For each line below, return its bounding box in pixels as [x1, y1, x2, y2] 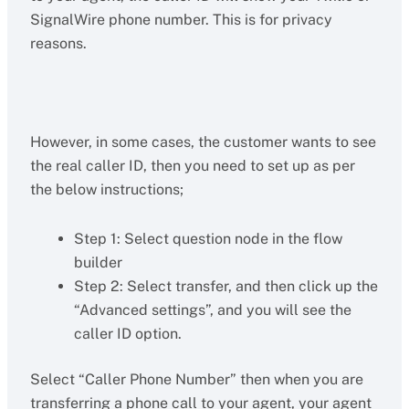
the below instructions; [29, 181, 184, 198]
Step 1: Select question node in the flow [73, 230, 342, 247]
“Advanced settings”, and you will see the [73, 301, 351, 319]
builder [73, 254, 122, 271]
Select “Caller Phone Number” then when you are [29, 371, 363, 388]
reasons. [29, 35, 87, 52]
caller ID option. [73, 325, 182, 342]
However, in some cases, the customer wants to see [29, 133, 376, 151]
